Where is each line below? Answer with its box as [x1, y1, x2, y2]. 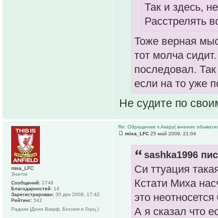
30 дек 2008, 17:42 [54, 192, 100, 198]
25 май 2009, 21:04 [149, 131, 196, 137]
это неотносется [134, 191, 217, 204]
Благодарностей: [11, 186, 52, 192]
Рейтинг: [11, 198, 32, 203]
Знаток [11, 171, 27, 177]
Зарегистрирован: [11, 192, 54, 198]
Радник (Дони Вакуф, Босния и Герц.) [11, 206, 99, 212]
